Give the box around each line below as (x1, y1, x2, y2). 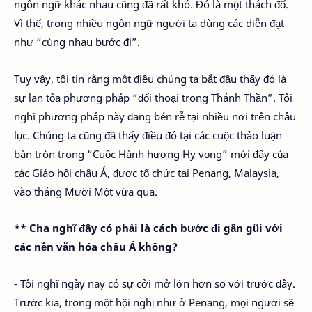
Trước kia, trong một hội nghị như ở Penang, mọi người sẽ (14, 295, 294, 309)
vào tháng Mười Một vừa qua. (14, 184, 157, 198)
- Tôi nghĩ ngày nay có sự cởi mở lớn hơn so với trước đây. (14, 276, 295, 290)
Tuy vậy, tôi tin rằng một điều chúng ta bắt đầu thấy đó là (14, 71, 286, 86)
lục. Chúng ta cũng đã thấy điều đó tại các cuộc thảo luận (14, 127, 282, 142)
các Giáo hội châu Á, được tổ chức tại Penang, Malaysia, (14, 165, 279, 180)
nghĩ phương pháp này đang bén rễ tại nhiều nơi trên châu (14, 109, 296, 123)
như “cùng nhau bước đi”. (14, 35, 140, 49)
